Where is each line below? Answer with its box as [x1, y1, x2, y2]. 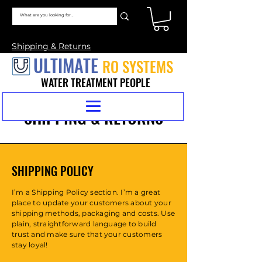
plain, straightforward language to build [12, 219, 157, 229]
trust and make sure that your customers [12, 230, 163, 239]
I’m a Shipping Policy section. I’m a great [12, 188, 161, 197]
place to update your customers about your [12, 198, 171, 208]
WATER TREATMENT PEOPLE [41, 75, 150, 91]
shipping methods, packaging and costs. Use [12, 209, 175, 218]
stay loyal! [12, 240, 48, 250]
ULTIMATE [33, 52, 98, 79]
